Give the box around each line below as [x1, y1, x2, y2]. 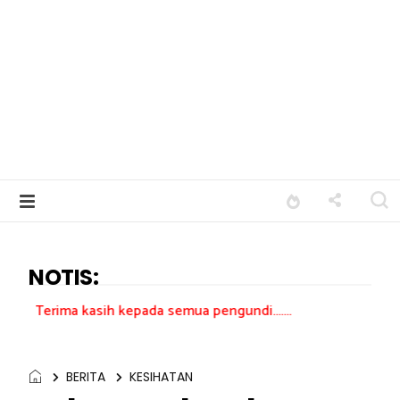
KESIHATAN [129, 368, 193, 386]
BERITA [66, 368, 105, 386]
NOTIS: [29, 262, 98, 292]
